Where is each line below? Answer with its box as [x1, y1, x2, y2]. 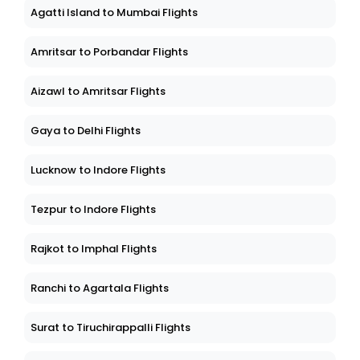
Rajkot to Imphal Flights [31, 241, 157, 257]
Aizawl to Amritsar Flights [31, 84, 166, 100]
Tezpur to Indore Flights [31, 202, 156, 218]
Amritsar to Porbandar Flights [31, 44, 188, 60]
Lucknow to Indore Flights [31, 162, 166, 178]
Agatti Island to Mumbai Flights [31, 5, 198, 21]
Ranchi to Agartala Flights [31, 280, 169, 297]
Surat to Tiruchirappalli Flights [31, 320, 190, 336]
